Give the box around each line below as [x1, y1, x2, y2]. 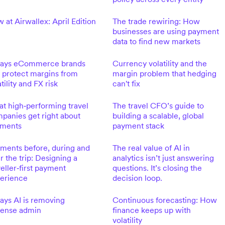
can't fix [112, 78, 140, 88]
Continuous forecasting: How [112, 195, 217, 205]
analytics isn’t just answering [112, 153, 214, 163]
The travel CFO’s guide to [112, 100, 204, 110]
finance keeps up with [112, 205, 191, 215]
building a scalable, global [112, 110, 204, 121]
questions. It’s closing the [112, 163, 202, 173]
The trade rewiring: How [112, 16, 200, 26]
